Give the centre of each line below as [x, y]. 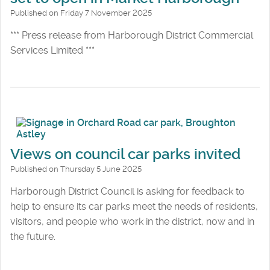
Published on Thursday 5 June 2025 [76, 169]
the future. [33, 236]
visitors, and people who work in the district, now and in [132, 221]
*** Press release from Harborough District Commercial [132, 36]
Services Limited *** [52, 51]
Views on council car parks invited [125, 154]
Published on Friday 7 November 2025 [81, 13]
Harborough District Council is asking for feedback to [127, 191]
